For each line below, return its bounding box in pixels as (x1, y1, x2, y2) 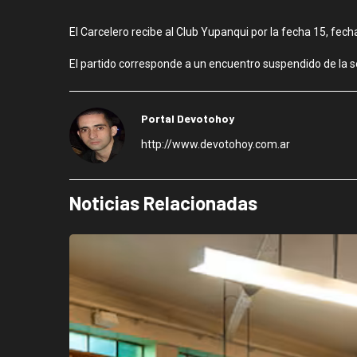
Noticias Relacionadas (69, 190, 257, 214)
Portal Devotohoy (141, 111, 234, 125)
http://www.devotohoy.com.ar (141, 137, 290, 151)
